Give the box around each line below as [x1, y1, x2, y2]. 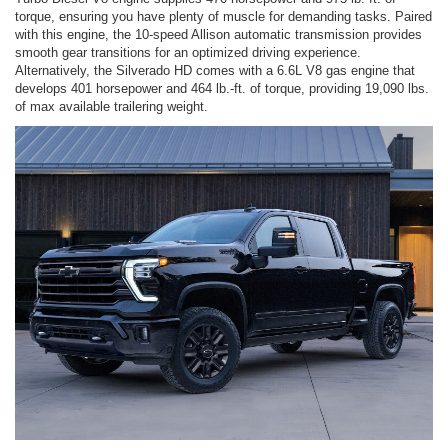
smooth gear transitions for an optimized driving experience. [15, 45, 361, 61]
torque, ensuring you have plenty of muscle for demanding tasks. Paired [15, 9, 432, 25]
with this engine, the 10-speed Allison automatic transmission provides [15, 27, 422, 43]
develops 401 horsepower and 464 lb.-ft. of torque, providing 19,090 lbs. [15, 81, 429, 97]
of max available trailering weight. [15, 99, 208, 115]
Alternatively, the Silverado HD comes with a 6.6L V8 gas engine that [15, 63, 415, 79]
